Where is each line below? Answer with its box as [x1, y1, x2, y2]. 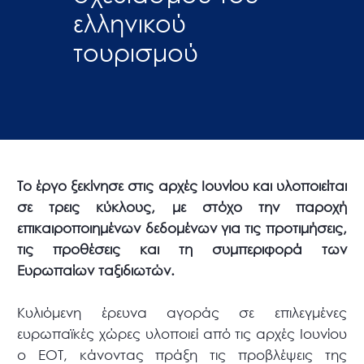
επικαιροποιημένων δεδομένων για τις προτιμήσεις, [17, 219, 347, 237]
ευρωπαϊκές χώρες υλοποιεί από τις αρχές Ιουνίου [17, 325, 347, 343]
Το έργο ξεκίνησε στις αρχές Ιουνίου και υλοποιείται [17, 177, 347, 195]
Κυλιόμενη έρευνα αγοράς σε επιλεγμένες [17, 304, 347, 322]
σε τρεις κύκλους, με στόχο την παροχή [17, 198, 347, 216]
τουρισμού [73, 36, 198, 67]
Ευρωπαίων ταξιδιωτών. [17, 262, 175, 279]
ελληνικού [73, 6, 186, 37]
